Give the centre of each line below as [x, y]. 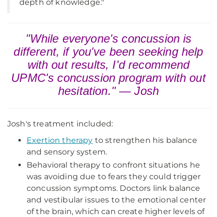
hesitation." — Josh [108, 91]
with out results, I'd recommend [108, 65]
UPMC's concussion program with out [108, 78]
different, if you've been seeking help [108, 52]
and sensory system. [67, 152]
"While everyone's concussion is [108, 39]
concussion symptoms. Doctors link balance [114, 188]
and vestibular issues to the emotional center [116, 200]
